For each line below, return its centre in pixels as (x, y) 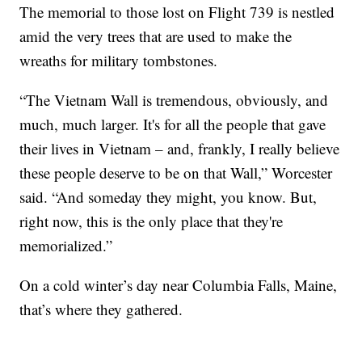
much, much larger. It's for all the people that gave (173, 124)
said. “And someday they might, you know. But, (168, 196)
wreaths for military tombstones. (119, 60)
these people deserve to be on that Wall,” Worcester (176, 172)
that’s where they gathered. (101, 309)
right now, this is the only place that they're (152, 221)
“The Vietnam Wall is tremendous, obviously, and (174, 99)
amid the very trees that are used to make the (156, 36)
